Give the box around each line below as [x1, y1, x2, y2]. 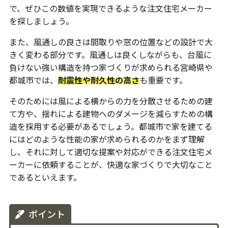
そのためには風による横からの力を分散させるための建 [9, 95, 213, 107]
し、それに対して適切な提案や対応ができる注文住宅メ [9, 146, 213, 158]
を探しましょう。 [9, 15, 74, 27]
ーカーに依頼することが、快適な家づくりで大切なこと [9, 158, 213, 171]
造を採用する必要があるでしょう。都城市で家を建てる [9, 120, 212, 133]
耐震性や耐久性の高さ [58, 74, 139, 87]
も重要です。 [139, 74, 187, 87]
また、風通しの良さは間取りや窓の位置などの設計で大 [9, 36, 213, 48]
